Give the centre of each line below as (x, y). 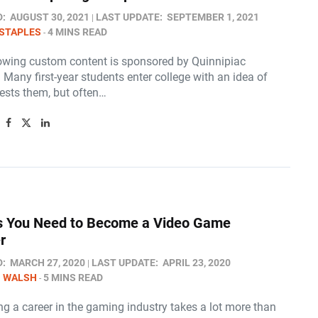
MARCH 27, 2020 (48, 263)
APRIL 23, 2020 (197, 263)
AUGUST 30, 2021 (50, 17)
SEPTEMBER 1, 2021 (213, 17)
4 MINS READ (77, 32)
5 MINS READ (73, 278)
